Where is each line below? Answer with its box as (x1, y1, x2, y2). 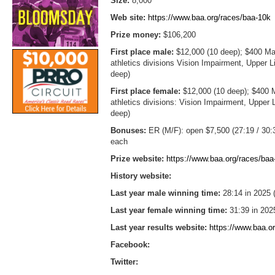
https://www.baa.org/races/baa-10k (148, 12, 271, 22)
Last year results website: (110, 222, 209, 232)
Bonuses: (110, 125, 149, 135)
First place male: (110, 47, 176, 56)
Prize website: (110, 153, 166, 163)
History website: (110, 171, 171, 180)
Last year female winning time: (110, 205, 230, 215)
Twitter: (110, 257, 138, 266)
